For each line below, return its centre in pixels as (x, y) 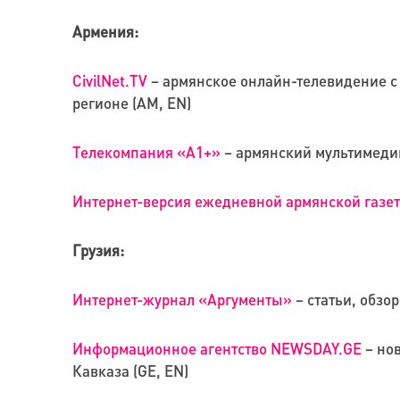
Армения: (105, 32)
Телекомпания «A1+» (146, 152)
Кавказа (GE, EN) (130, 371)
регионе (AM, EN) (131, 103)
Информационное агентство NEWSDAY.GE (217, 349)
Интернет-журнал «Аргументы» (182, 300)
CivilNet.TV (109, 81)
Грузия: (98, 250)
